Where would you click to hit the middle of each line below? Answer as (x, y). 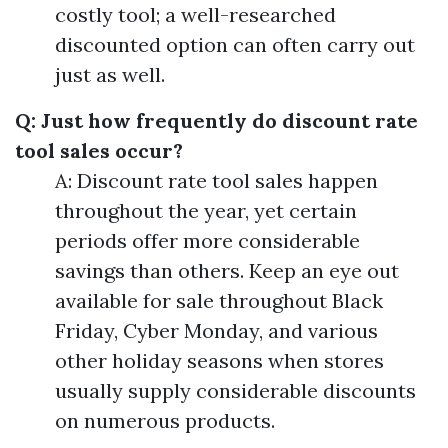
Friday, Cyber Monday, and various (216, 331)
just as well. (110, 75)
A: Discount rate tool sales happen (216, 181)
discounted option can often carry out (235, 45)
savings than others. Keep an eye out (227, 271)
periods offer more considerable (207, 241)
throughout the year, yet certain (206, 211)
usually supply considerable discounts (235, 391)
